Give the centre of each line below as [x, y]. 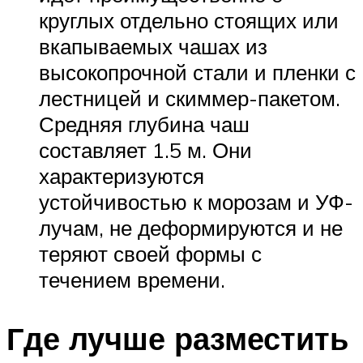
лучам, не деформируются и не [191, 228]
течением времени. [132, 280]
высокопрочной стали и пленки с [197, 73]
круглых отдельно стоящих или [189, 21]
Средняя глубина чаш [144, 124]
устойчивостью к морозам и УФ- [196, 202]
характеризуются [122, 176]
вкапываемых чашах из [153, 47]
